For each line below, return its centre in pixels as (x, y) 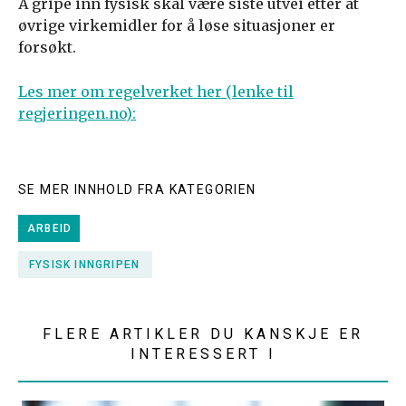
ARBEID (50, 228)
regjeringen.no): (77, 113)
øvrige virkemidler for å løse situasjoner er (177, 25)
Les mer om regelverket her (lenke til (156, 92)
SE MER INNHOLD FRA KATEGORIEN (137, 189)
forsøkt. (47, 47)
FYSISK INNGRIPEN (85, 265)
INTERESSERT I (203, 354)
